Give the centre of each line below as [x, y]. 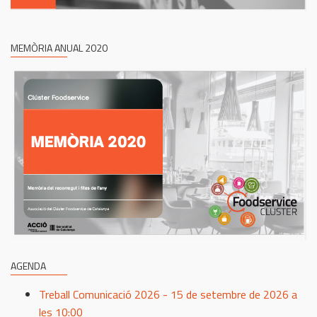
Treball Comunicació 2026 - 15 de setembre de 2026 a [168, 294]
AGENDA [28, 265]
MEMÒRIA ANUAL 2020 [59, 47]
